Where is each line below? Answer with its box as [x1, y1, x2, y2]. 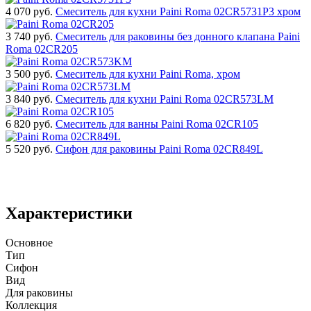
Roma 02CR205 [6, 42, 78, 55]
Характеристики [6, 203, 133, 222]
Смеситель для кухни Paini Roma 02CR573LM [56, 92, 274, 105]
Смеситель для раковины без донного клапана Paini [56, 30, 300, 42]
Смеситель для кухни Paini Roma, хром [56, 67, 240, 80]
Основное [6, 236, 53, 249]
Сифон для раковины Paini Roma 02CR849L [56, 142, 263, 155]
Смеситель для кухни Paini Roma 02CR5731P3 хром [56, 5, 301, 17]
